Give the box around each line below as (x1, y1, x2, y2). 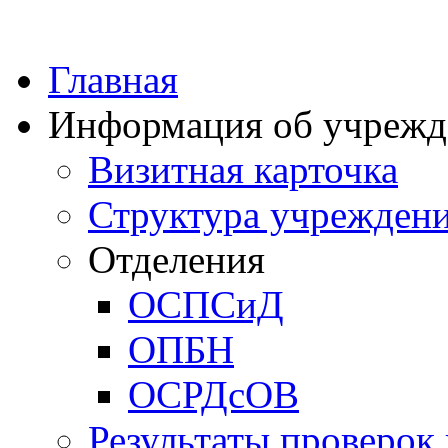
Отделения (88, 238, 265, 281)
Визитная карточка (88, 148, 398, 191)
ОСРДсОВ (128, 373, 299, 416)
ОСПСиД (128, 283, 284, 326)
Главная (48, 58, 178, 101)
